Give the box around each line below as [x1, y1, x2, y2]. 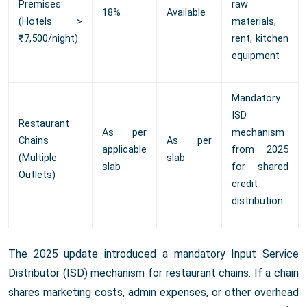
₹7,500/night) [19, 33, 78, 45]
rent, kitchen [232, 33, 288, 45]
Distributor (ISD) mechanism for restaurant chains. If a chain [8, 267, 299, 280]
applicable [102, 144, 147, 156]
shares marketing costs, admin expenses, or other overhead [8, 286, 299, 299]
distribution [232, 195, 283, 208]
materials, [232, 16, 276, 28]
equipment [232, 50, 280, 62]
